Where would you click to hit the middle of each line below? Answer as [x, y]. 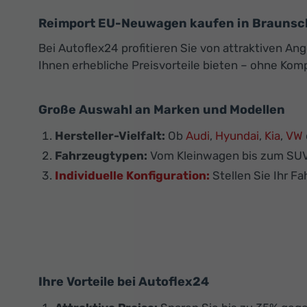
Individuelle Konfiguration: [132, 176]
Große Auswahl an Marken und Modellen [162, 110]
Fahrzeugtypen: [101, 156]
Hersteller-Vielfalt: [110, 136]
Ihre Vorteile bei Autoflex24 [124, 282]
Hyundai [237, 136]
